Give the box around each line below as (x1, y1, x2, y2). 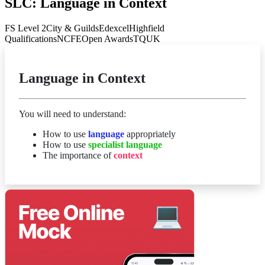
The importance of (43, 150, 114, 160)
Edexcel (99, 22, 129, 33)
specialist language (86, 139, 162, 150)
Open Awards (82, 33, 133, 44)
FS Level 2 (5, 22, 46, 33)
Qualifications (5, 33, 57, 44)
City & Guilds (46, 22, 99, 33)
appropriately (124, 128, 176, 139)
